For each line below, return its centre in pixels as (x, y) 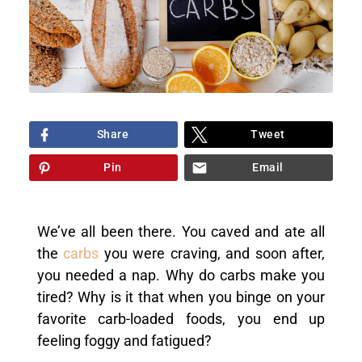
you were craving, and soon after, (212, 254)
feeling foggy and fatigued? (126, 341)
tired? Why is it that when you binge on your (181, 298)
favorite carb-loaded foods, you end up (181, 320)
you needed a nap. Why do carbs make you (181, 276)
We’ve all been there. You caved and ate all (181, 232)
